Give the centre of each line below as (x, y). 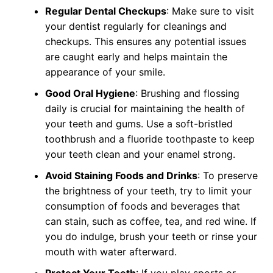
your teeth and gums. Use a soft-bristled (139, 124)
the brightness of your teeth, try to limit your (148, 191)
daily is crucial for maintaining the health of (145, 108)
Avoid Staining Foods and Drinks (121, 175)
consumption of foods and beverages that (142, 206)
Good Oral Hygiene (90, 93)
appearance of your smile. (105, 72)
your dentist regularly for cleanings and (136, 26)
